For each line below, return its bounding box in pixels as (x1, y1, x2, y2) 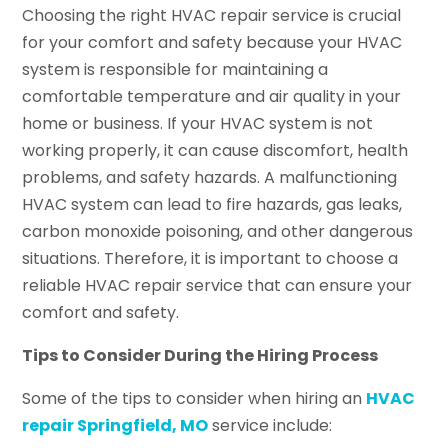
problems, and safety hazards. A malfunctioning (22, 165, 398, 189)
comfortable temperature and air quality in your (22, 84, 402, 108)
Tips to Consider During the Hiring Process (22, 343, 379, 367)
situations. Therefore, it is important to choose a (22, 246, 399, 270)
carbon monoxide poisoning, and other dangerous (22, 219, 414, 243)
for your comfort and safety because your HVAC (22, 30, 403, 54)
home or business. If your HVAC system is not (22, 111, 374, 135)
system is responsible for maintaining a (22, 57, 329, 81)
